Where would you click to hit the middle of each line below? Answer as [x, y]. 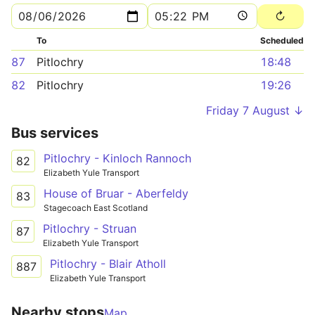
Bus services [55, 133]
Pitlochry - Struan [90, 228]
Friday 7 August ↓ [255, 110]
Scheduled [282, 40]
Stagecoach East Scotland [96, 207]
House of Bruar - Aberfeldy [116, 193]
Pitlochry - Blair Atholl [108, 263]
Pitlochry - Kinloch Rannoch [117, 158]
